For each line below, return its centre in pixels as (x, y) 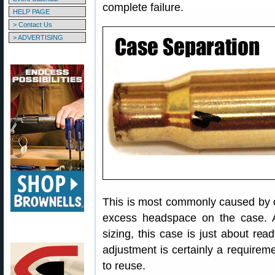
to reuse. (124, 266)
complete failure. (143, 7)
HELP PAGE (31, 12)
